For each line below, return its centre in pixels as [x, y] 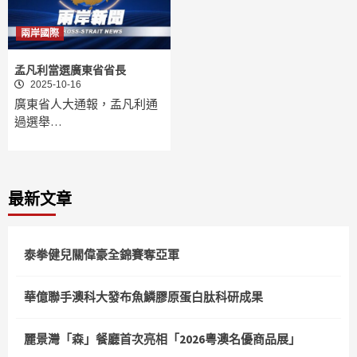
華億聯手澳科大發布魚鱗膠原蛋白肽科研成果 [143, 297]
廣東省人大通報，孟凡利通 [86, 104]
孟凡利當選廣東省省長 [70, 71]
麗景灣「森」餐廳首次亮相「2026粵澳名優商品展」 [162, 339]
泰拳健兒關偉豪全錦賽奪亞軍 [102, 255]
